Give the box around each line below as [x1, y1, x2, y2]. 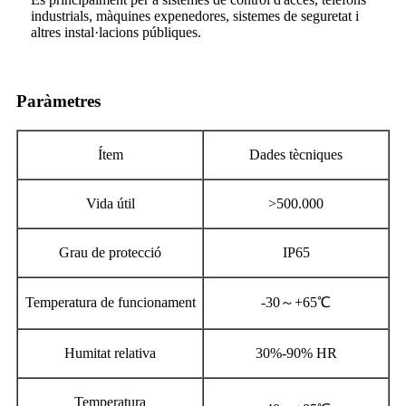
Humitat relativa [64, 344, 156, 361]
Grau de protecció [59, 244, 161, 260]
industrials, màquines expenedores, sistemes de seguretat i [31, 7, 359, 24]
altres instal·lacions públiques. [31, 24, 201, 40]
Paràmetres [16, 91, 101, 111]
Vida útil [85, 195, 135, 211]
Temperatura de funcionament [24, 294, 196, 310]
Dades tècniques [249, 146, 343, 162]
